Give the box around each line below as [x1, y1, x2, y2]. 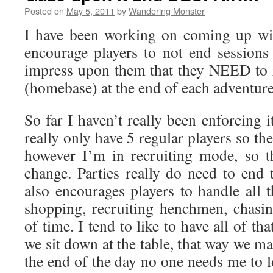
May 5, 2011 [66, 4, 115, 17]
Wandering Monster [129, 4, 205, 17]
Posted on [24, 4, 64, 17]
